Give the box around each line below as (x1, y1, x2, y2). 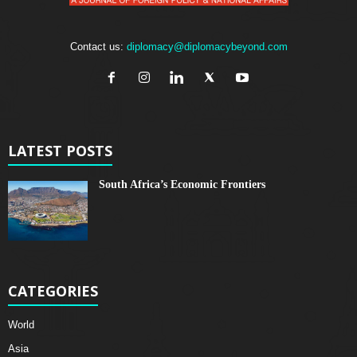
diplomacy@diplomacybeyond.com (126, 41, 288, 53)
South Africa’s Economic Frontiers (99, 178, 265, 191)
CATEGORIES (8, 281, 98, 301)
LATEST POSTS (8, 141, 112, 161)
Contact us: (69, 41, 127, 53)
